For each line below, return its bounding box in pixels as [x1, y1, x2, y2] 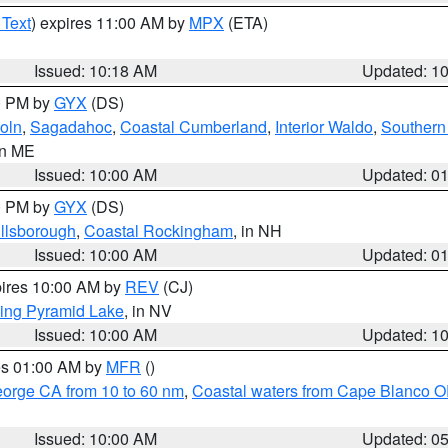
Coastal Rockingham [84, 219, 233, 242]
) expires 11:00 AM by [31, 11, 189, 34]
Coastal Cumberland [120, 115, 267, 138]
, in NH [233, 219, 282, 242]
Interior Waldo [275, 115, 373, 138]
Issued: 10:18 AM [34, 59, 158, 82]
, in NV [124, 299, 172, 322]
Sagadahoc [30, 115, 112, 138]
